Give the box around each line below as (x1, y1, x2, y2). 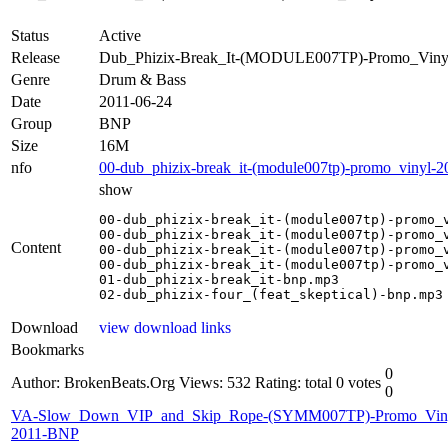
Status (11, 26, 49, 44)
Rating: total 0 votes (255, 373, 381, 391)
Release (11, 48, 60, 66)
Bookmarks (11, 340, 84, 358)
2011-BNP (11, 424, 79, 442)
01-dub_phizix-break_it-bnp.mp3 (99, 271, 339, 287)
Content (11, 238, 61, 256)
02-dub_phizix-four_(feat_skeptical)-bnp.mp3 (99, 286, 443, 302)
